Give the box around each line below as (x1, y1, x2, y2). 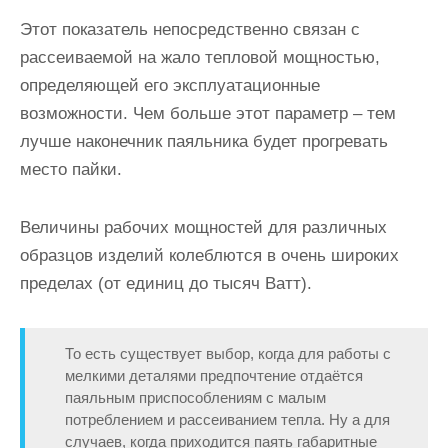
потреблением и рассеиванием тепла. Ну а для (65, 411, 390, 428)
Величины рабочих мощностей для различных (20, 218, 387, 237)
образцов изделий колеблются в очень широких (20, 246, 399, 265)
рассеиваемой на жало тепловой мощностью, (20, 48, 380, 67)
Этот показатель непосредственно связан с (20, 20, 360, 39)
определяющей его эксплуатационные (20, 76, 320, 95)
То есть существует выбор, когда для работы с (65, 345, 391, 362)
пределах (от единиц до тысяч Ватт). (20, 274, 312, 293)
